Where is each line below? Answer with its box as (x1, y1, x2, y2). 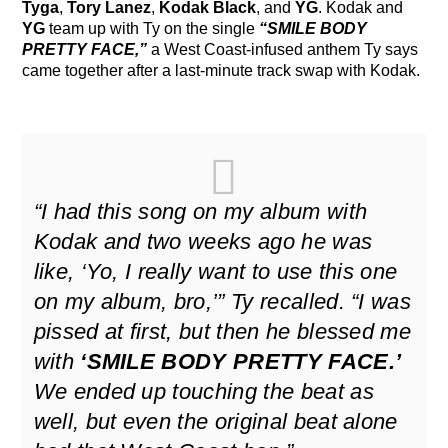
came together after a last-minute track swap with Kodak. (22, 61, 421, 79)
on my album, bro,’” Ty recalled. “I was (33, 288, 412, 314)
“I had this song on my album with (33, 198, 368, 224)
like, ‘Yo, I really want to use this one (33, 258, 398, 284)
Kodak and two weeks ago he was (33, 228, 373, 254)
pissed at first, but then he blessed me (33, 318, 412, 344)
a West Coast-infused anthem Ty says (147, 40, 419, 58)
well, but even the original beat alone (33, 408, 398, 434)
